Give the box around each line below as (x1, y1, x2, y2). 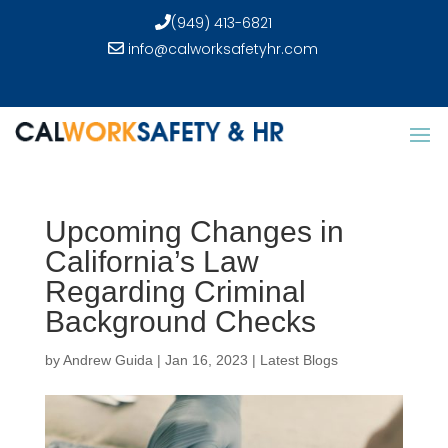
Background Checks (44, 305, 316, 338)
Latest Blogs (259, 352, 338, 368)
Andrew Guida (62, 352, 153, 368)
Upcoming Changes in (44, 215, 344, 248)
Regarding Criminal (44, 275, 306, 308)
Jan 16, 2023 (164, 352, 248, 368)
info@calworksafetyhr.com (124, 39, 319, 59)
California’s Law (44, 245, 259, 278)
